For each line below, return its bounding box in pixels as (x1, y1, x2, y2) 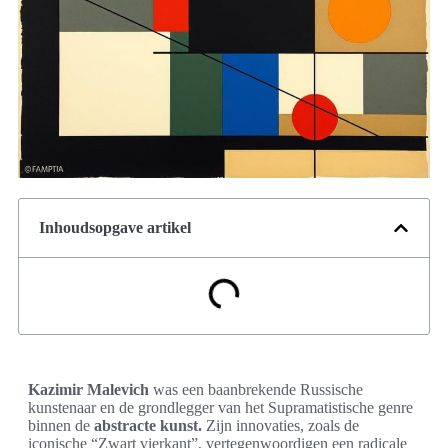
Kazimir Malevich (28, 381, 149, 399)
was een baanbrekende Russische (149, 381, 363, 399)
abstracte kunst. (94, 417, 202, 435)
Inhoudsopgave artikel (39, 219, 191, 237)
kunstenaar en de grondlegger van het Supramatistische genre (28, 399, 413, 417)
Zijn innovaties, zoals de (202, 417, 359, 435)
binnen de (28, 417, 94, 435)
